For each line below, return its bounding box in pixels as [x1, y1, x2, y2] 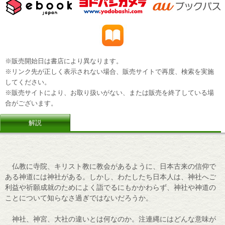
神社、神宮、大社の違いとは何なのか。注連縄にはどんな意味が [5, 214, 216, 223]
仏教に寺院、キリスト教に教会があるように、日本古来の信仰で [5, 162, 216, 170]
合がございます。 [5, 100, 57, 107]
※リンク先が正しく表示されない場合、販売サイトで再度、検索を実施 [5, 68, 214, 75]
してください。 [5, 79, 51, 86]
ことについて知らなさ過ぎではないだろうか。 [5, 193, 153, 202]
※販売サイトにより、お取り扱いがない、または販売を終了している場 [5, 89, 214, 96]
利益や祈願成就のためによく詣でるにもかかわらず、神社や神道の [5, 183, 216, 191]
